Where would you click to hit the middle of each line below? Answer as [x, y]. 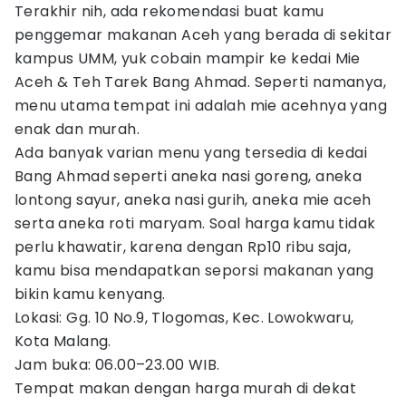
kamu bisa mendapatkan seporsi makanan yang [194, 271]
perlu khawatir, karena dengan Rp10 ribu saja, [183, 247]
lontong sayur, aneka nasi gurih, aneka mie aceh [193, 200]
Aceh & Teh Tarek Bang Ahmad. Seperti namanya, [200, 82]
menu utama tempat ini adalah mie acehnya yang [201, 106]
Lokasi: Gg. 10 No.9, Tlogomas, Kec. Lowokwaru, [184, 318]
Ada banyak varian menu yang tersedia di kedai [191, 153]
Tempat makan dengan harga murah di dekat [185, 388]
